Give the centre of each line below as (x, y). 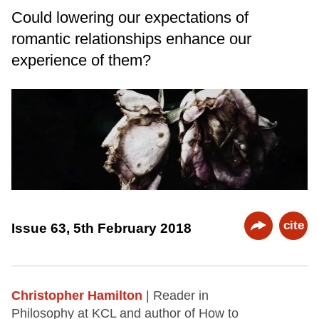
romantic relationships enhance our (131, 38)
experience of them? (81, 60)
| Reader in (177, 296)
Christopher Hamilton (77, 296)
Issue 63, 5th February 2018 (101, 228)
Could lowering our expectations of (130, 17)
